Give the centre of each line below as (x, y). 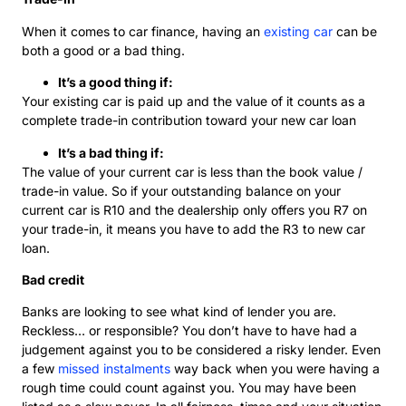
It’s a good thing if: (116, 82)
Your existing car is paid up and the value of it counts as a (193, 101)
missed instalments (114, 369)
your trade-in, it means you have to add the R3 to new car (193, 228)
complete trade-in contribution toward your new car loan (189, 121)
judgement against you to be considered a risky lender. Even (201, 350)
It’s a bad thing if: (111, 152)
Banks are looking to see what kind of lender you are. (179, 312)
